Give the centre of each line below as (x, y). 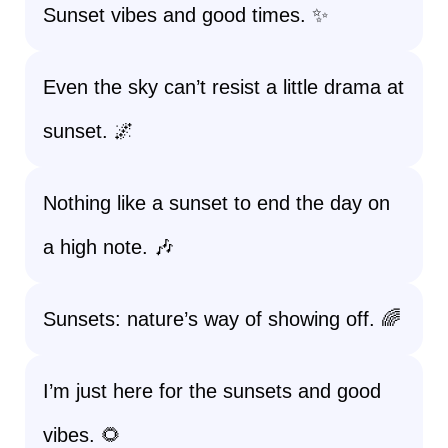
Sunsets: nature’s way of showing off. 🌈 (222, 319)
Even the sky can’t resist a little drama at (223, 87)
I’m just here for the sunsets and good (212, 391)
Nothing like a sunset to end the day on (216, 203)
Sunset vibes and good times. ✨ (185, 15)
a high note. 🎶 (108, 247)
